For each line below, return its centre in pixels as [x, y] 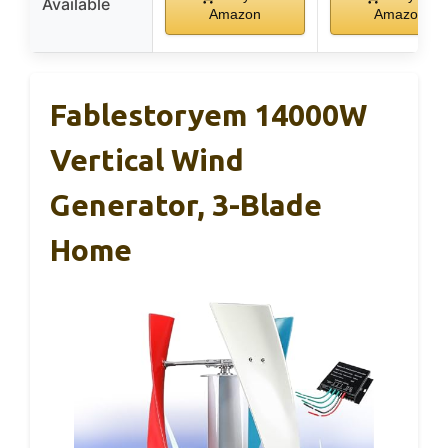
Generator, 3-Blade [186, 205]
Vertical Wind [147, 160]
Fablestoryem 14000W [208, 115]
